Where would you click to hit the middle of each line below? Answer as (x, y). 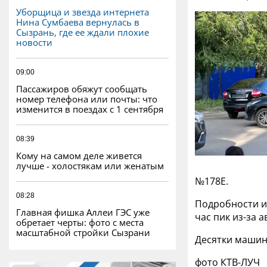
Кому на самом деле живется (79, 155)
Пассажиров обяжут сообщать (82, 89)
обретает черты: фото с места (80, 222)
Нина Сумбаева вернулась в (78, 22)
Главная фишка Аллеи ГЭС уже (83, 212)
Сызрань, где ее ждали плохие (83, 32)
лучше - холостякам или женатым (90, 165)
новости (34, 42)
